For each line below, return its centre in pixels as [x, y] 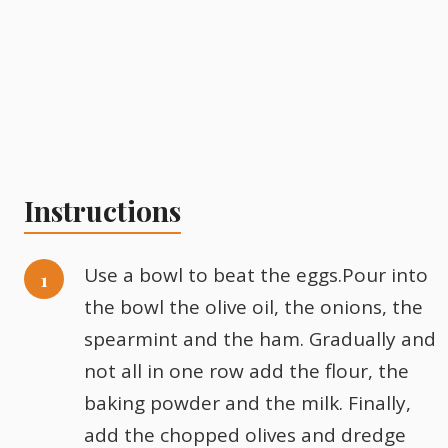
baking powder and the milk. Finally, [247, 403]
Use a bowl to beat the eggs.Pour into [256, 275]
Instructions [102, 210]
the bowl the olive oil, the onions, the [253, 307]
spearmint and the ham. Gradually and [260, 339]
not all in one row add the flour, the [246, 371]
